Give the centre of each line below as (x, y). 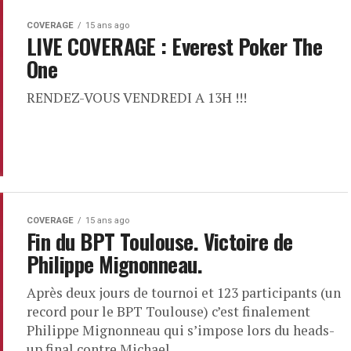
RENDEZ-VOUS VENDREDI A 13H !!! (137, 98)
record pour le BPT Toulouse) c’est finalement (168, 311)
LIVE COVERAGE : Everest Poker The (175, 46)
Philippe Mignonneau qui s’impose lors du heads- (181, 330)
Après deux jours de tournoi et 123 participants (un (184, 293)
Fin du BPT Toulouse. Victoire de (160, 241)
